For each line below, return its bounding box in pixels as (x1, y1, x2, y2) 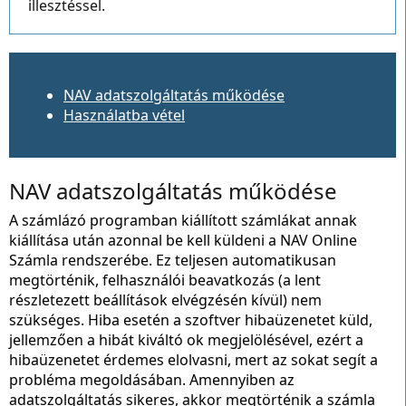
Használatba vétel (63, 105, 185, 125)
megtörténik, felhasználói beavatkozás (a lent (9, 270, 321, 290)
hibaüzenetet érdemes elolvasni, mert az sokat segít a (9, 350, 378, 370)
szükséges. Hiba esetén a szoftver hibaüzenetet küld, (9, 310, 372, 330)
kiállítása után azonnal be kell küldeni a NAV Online (9, 230, 357, 250)
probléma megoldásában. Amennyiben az (9, 370, 295, 390)
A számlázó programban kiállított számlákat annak (9, 210, 357, 230)
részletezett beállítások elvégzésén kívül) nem (9, 290, 322, 310)
